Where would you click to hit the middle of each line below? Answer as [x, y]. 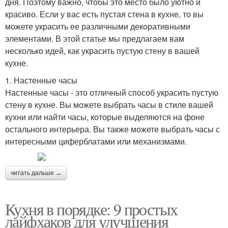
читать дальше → [36, 173]
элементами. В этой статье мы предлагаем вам [95, 39]
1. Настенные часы [41, 80]
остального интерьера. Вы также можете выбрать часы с [112, 129]
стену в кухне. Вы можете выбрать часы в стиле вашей [109, 105]
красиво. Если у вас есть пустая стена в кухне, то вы [104, 14]
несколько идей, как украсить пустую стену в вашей [102, 51]
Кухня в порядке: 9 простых [91, 209]
